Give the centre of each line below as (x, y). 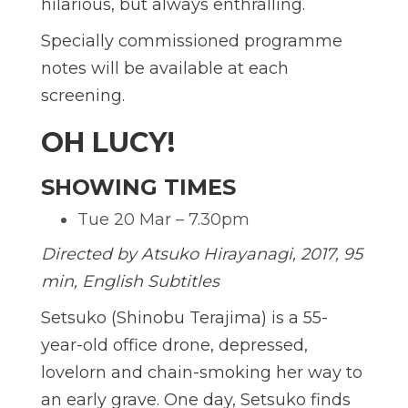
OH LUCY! (108, 143)
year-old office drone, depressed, (174, 346)
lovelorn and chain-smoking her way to (202, 373)
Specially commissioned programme (192, 41)
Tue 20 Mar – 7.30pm (163, 220)
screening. (83, 96)
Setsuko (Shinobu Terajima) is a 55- (184, 318)
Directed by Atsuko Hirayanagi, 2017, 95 (202, 255)
